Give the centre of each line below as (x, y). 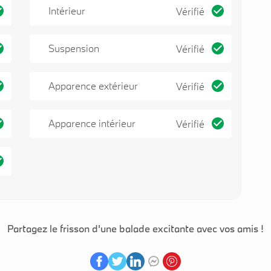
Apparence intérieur (92, 123)
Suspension (74, 48)
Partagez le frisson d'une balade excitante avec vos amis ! (135, 228)
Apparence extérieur (93, 86)
